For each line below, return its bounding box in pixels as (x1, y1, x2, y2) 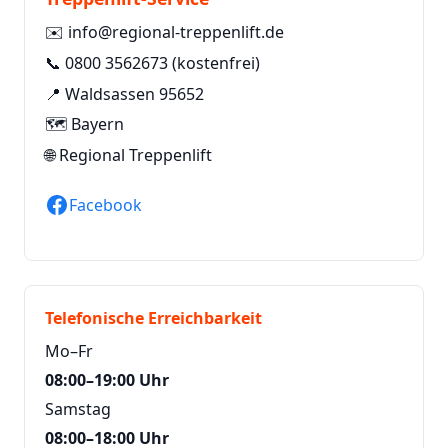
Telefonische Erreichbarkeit (45, 307, 262, 330)
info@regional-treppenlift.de (68, 21, 284, 44)
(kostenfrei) (168, 51, 260, 74)
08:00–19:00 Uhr (45, 369, 169, 392)
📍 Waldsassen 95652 (45, 82, 204, 105)
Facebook (69, 193, 142, 216)
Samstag (45, 398, 111, 421)
